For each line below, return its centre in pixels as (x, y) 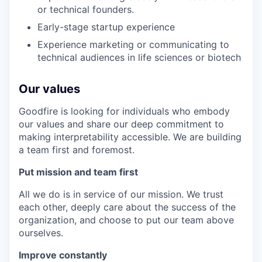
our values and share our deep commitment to (121, 124)
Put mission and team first (78, 172)
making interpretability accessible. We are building (130, 137)
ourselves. (41, 233)
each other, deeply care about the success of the (127, 207)
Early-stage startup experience (106, 27)
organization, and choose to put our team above (126, 220)
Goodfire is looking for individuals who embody (124, 111)
